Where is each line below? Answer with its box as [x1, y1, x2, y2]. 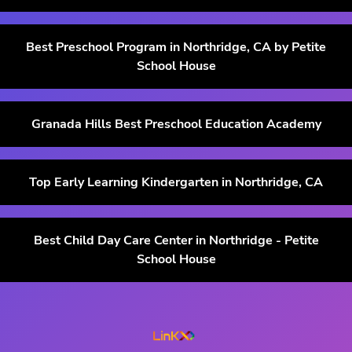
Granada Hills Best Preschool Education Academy [31, 115, 321, 133]
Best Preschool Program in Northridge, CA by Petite [26, 38, 326, 56]
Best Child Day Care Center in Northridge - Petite [33, 231, 319, 249]
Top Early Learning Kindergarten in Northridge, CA [29, 173, 323, 191]
